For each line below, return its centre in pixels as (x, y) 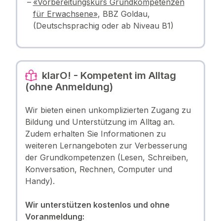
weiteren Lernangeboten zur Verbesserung (106, 145)
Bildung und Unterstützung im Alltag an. (100, 122)
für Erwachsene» (65, 14)
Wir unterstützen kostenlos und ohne (97, 204)
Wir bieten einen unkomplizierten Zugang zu (108, 110)
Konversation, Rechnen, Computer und (98, 169)
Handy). (40, 181)
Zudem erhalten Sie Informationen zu (95, 133)
